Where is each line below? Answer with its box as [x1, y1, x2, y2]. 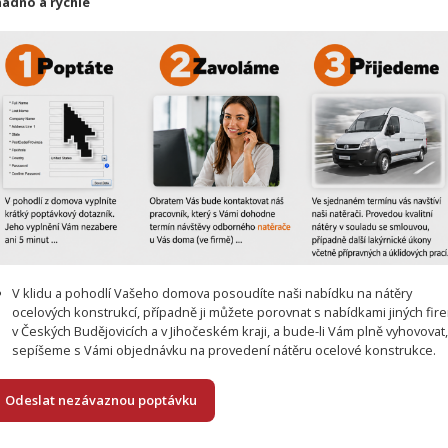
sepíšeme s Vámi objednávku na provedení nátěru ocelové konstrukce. [12, 341, 437, 360]
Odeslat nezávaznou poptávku [4, 391, 197, 410]
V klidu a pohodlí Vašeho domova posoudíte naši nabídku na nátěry [12, 284, 413, 303]
